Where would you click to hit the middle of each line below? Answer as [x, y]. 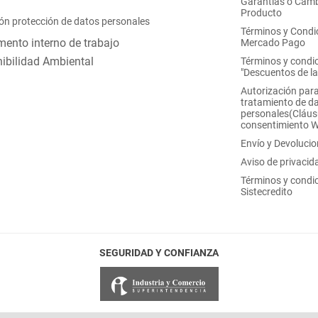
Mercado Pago [273, 43]
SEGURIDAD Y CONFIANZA [159, 253]
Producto [261, 13]
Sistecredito [267, 192]
